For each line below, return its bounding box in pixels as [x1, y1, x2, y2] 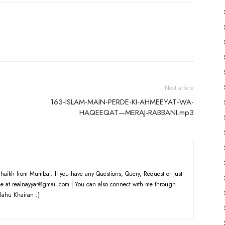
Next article [165, 83, 194, 92]
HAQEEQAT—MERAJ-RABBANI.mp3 [79, 107, 194, 118]
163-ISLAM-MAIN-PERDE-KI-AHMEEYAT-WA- [50, 96, 194, 107]
